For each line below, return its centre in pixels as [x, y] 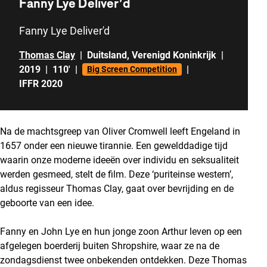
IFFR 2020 [41, 83]
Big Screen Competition [132, 69]
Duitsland [107, 55]
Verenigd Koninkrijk [174, 55]
